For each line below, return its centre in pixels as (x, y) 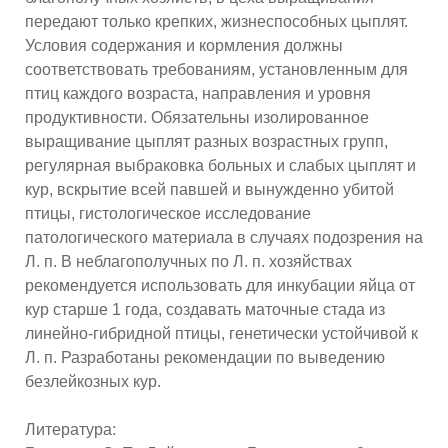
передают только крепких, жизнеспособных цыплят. (216, 22)
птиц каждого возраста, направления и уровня (198, 94)
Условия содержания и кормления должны (184, 46)
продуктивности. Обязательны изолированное (197, 118)
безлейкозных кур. (93, 382)
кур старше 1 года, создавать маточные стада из (205, 310)
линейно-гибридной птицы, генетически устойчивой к (221, 334)
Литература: (70, 430)
